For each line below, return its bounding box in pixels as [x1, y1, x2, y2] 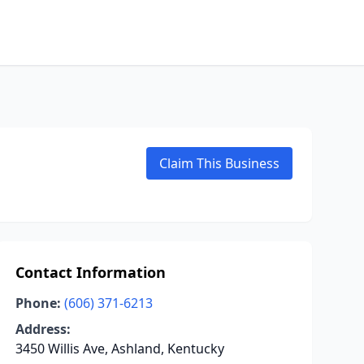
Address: [15, 320, 71, 338]
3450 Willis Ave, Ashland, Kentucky [15, 340, 224, 357]
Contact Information [15, 262, 166, 282]
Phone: [15, 294, 61, 312]
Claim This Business [159, 154, 279, 172]
